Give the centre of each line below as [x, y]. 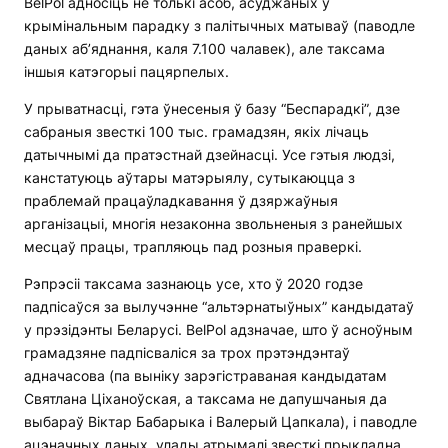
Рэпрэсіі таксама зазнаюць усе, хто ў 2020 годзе [193, 284]
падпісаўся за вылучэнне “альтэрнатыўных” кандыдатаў [219, 307]
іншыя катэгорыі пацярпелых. [126, 72]
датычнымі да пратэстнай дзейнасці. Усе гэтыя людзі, [209, 155]
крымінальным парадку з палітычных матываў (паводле [219, 26]
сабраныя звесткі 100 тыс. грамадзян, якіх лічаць [196, 132]
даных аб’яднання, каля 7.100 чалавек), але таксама [204, 49]
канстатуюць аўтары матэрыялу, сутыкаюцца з [189, 178]
